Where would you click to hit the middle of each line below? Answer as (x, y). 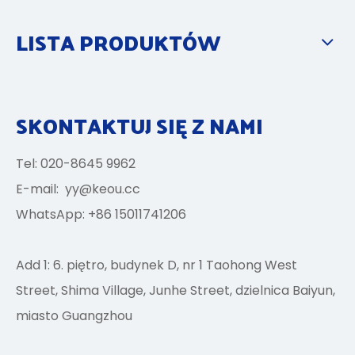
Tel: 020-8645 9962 (76, 163)
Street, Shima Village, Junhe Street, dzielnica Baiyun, (176, 290)
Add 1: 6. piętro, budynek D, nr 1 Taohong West (157, 265)
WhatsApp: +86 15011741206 (101, 214)
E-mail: (40, 189)
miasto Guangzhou (74, 315)
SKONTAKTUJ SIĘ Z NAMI (139, 125)
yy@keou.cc (103, 189)
